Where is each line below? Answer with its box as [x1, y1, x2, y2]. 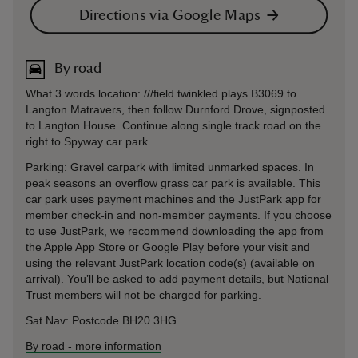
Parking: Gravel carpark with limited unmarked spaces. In [26, 160, 314, 173]
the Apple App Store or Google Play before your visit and [26, 240, 310, 253]
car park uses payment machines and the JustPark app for [26, 192, 321, 205]
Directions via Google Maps [78, 6, 261, 23]
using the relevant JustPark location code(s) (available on [26, 256, 315, 269]
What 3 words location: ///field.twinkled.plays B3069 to [26, 86, 296, 100]
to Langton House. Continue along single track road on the [26, 118, 321, 132]
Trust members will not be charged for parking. [26, 288, 261, 301]
